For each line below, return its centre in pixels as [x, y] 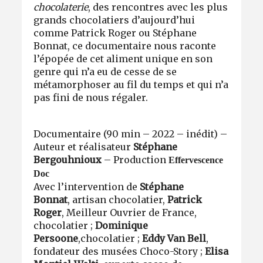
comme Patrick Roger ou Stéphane [115, 33]
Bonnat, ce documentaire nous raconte [125, 46]
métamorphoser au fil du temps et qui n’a [131, 85]
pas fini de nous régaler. [91, 98]
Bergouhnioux [69, 160]
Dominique [122, 226]
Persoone [56, 239]
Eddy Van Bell [173, 239]
